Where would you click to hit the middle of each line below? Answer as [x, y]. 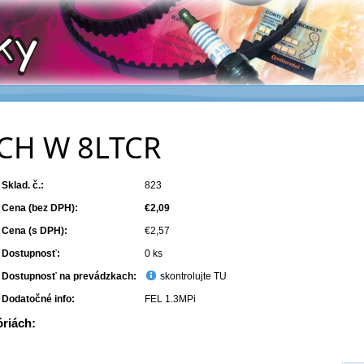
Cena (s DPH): [35, 231]
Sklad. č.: [23, 185]
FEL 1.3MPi [171, 299]
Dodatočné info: [39, 299]
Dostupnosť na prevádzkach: [69, 276]
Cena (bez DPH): [40, 208]
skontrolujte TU [193, 276]
